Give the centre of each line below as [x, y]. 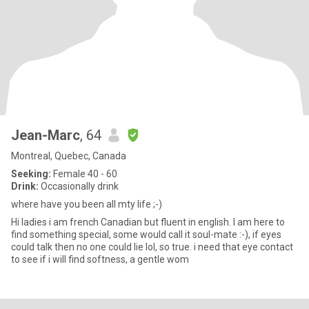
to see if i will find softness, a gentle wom [100, 259]
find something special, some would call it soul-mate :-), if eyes [146, 235]
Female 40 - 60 [84, 174]
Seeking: [31, 174]
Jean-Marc [46, 135]
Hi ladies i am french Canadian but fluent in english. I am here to [30, 222]
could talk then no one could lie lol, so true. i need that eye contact [152, 247]
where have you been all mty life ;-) [87, 204]
